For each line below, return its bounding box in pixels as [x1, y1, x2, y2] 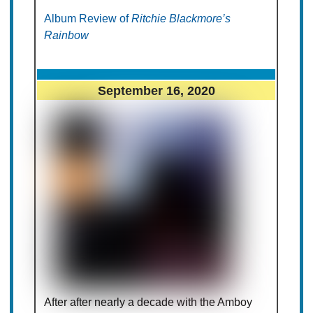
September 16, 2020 [97, 83, 215, 99]
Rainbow [44, 29, 89, 42]
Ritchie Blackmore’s [131, 13, 231, 25]
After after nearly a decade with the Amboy [44, 296, 253, 309]
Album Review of [44, 13, 132, 25]
